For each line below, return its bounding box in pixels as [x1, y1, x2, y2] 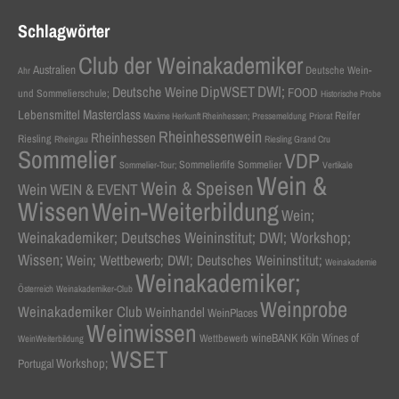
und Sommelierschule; [17, 85, 110, 102]
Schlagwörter [17, 19, 110, 44]
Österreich [17, 282, 53, 296]
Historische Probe [320, 87, 381, 101]
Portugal [17, 355, 53, 372]
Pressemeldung [251, 110, 306, 123]
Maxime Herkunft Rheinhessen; [142, 110, 249, 123]
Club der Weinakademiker [77, 49, 303, 82]
